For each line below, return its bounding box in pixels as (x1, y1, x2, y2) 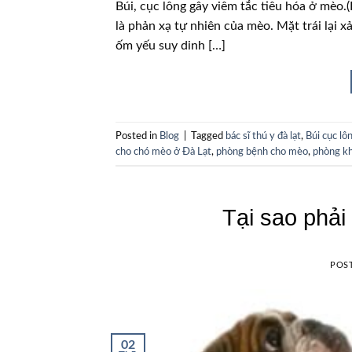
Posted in (115, 130, 159, 141)
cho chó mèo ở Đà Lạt (115, 146, 211, 156)
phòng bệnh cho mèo (216, 146, 308, 156)
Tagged (191, 130, 225, 141)
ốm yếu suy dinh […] (115, 39, 225, 53)
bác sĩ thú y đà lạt (225, 130, 301, 141)
